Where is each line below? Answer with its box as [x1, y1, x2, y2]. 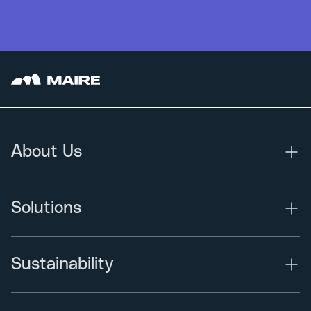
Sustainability [11, 256, 113, 274]
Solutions [11, 200, 81, 217]
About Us [11, 144, 82, 161]
